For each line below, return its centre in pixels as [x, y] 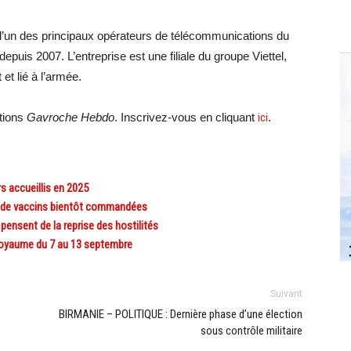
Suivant [286, 293]
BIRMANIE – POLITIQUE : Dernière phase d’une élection [181, 314]
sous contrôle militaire [251, 330]
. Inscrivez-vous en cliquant [186, 117]
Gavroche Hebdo [71, 117]
